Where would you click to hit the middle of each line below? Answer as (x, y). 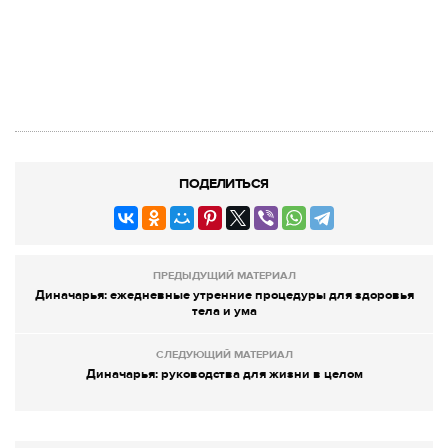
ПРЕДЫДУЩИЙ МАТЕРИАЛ (224, 275)
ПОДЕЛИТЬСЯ (224, 183)
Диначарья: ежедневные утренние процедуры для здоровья (224, 294)
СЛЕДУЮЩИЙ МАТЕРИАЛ (224, 354)
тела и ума (224, 310)
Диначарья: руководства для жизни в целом (224, 373)
